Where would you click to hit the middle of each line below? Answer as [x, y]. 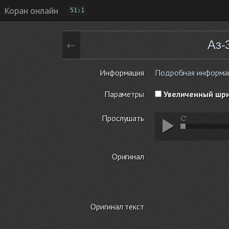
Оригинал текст [117, 206]
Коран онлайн [31, 10]
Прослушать [123, 118]
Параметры [124, 94]
